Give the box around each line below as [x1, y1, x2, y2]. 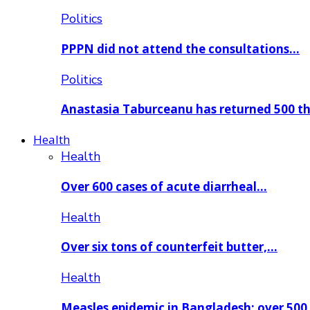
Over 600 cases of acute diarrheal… [61, 178, 267, 194]
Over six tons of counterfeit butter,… [61, 239, 277, 255]
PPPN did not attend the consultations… [61, 40, 300, 57]
